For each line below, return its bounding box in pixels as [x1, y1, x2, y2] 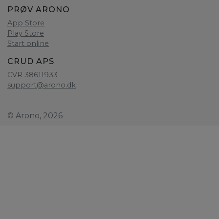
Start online [7, 39, 49, 48]
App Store [7, 19, 44, 28]
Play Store [7, 29, 44, 38]
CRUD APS [7, 57, 54, 66]
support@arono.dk [7, 81, 76, 90]
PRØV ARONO [7, 5, 70, 15]
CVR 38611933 [7, 70, 58, 80]
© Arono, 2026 [7, 111, 63, 121]
